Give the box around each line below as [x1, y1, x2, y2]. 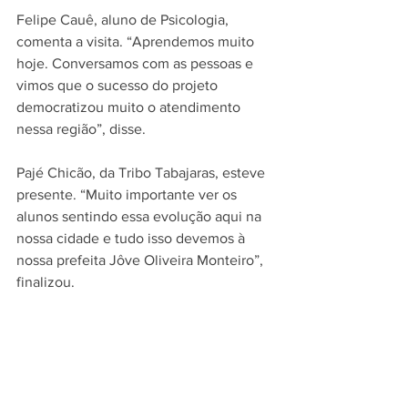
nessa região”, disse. [16, 120, 146, 137]
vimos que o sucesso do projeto [16, 76, 221, 93]
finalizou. [16, 273, 75, 290]
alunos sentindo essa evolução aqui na [16, 208, 265, 224]
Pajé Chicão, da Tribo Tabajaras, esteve [16, 164, 269, 180]
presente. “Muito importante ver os [16, 186, 240, 202]
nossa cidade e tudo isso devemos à [16, 229, 249, 246]
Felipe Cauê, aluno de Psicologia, [16, 11, 232, 27]
